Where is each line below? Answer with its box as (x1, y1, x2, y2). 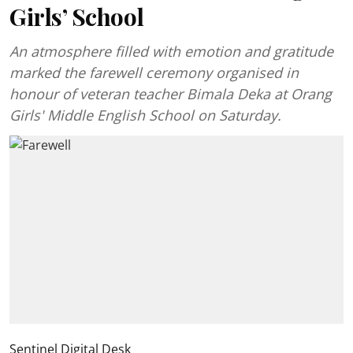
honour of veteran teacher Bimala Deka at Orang (9, 84, 332, 103)
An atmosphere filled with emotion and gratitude (9, 42, 333, 61)
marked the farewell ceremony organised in (9, 63, 299, 82)
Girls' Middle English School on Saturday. (9, 106, 281, 124)
